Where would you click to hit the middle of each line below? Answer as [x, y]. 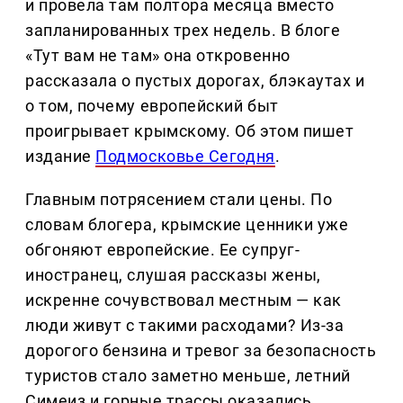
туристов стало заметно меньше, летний [188, 376]
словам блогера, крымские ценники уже [187, 225]
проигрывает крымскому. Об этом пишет [190, 131]
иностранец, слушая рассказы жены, [173, 275]
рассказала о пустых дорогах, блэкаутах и [195, 81]
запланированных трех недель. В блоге [183, 31]
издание [61, 157]
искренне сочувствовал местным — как [184, 300]
